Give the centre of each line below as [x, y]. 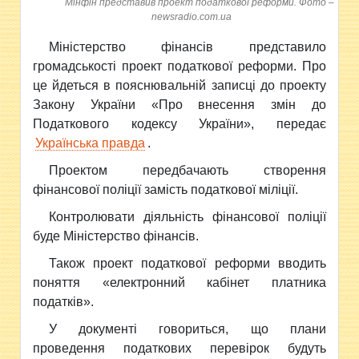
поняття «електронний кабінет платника [179, 282]
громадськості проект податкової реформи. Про [179, 66]
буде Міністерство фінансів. [116, 236]
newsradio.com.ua [191, 17]
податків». [64, 302]
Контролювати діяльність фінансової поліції [188, 217]
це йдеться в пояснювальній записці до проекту [179, 85]
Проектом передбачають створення [188, 170]
